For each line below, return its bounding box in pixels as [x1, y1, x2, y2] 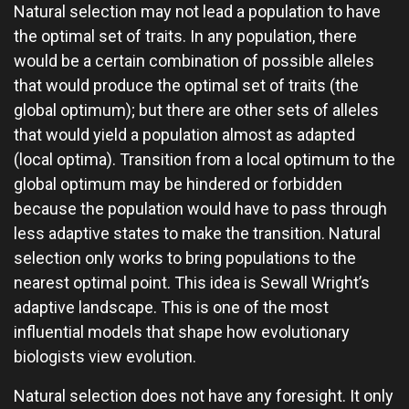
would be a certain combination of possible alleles [14, 51, 374, 70]
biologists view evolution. [14, 347, 196, 366]
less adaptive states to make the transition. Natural [14, 224, 381, 243]
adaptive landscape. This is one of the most [14, 298, 329, 317]
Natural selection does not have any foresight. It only [14, 386, 393, 405]
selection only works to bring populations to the [14, 248, 356, 267]
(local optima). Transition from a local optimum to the [14, 150, 395, 169]
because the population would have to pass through [14, 199, 387, 218]
